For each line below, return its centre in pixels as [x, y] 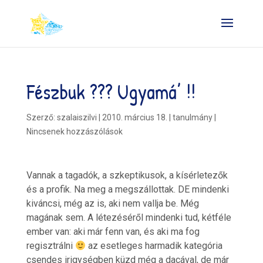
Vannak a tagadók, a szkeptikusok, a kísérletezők [127, 175]
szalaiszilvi [77, 117]
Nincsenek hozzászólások [74, 131]
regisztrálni [50, 246]
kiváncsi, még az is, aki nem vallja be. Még [112, 203]
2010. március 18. [134, 117]
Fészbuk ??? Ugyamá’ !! [111, 92]
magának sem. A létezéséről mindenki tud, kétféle [129, 218]
